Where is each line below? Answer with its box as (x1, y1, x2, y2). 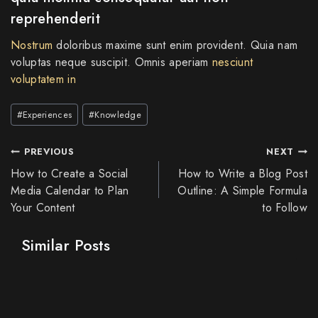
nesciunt (212, 53, 253, 70)
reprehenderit (11, 8, 100, 29)
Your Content (11, 199, 75, 216)
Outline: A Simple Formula (177, 182, 307, 199)
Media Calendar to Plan (11, 182, 129, 199)
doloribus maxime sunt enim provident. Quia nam (53, 36, 298, 53)
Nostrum (11, 36, 53, 53)
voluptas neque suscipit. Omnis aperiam (11, 53, 212, 70)
